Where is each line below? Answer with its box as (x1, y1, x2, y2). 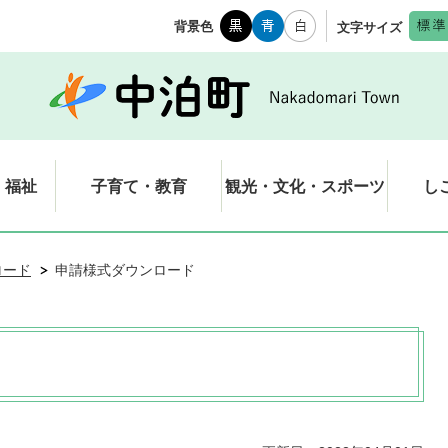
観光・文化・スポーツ (224, 177, 385, 195)
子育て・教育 (90, 177, 187, 195)
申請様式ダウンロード (55, 262, 195, 278)
